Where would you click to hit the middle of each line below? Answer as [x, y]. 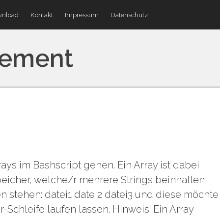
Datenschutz [129, 15]
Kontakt [42, 15]
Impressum [82, 15]
